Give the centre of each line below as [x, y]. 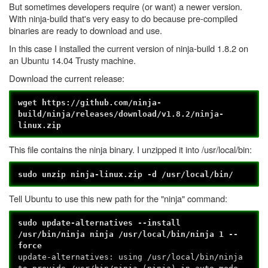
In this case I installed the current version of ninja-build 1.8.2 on [129, 48]
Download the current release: [67, 78]
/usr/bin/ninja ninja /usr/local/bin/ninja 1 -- [128, 234]
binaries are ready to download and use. [86, 30]
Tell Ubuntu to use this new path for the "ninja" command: [118, 198]
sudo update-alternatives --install [100, 223]
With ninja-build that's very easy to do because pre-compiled [123, 18]
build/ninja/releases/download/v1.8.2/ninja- [121, 114]
